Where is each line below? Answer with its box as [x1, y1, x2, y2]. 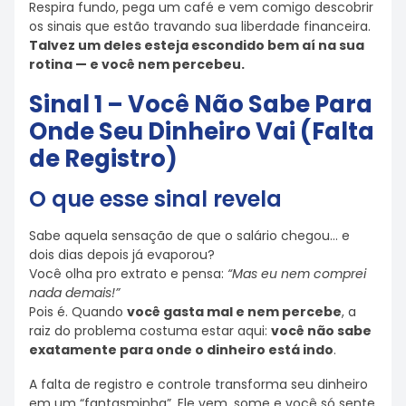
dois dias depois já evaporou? [29, 245, 215, 264]
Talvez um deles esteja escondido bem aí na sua [29, 36, 364, 54]
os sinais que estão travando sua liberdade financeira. [29, 17, 371, 35]
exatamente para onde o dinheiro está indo [29, 340, 333, 359]
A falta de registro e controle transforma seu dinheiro [29, 375, 368, 394]
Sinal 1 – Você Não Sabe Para [29, 87, 372, 121]
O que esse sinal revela [29, 183, 282, 214]
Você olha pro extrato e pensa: [29, 264, 227, 283]
